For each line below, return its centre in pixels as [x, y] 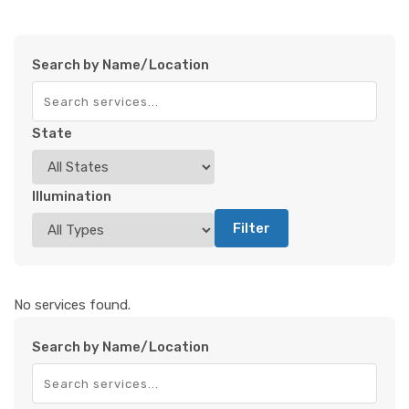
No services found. [72, 304]
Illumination [72, 196]
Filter [252, 228]
